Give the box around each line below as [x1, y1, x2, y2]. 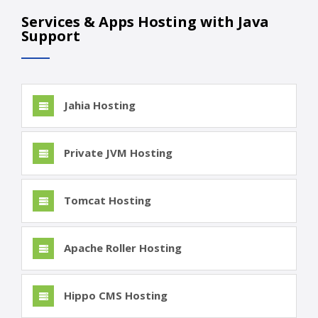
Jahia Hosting [61, 98, 136, 113]
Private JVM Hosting [61, 146, 172, 160]
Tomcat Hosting [61, 193, 151, 208]
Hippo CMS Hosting [61, 288, 168, 303]
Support [21, 26, 80, 46]
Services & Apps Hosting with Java [21, 12, 269, 32]
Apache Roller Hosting [61, 241, 182, 256]
